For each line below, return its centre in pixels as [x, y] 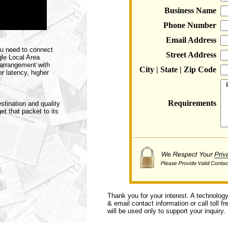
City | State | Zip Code [178, 69]
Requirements [192, 103]
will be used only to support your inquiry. [166, 211]
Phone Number [190, 25]
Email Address [191, 40]
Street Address [191, 55]
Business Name [190, 10]
